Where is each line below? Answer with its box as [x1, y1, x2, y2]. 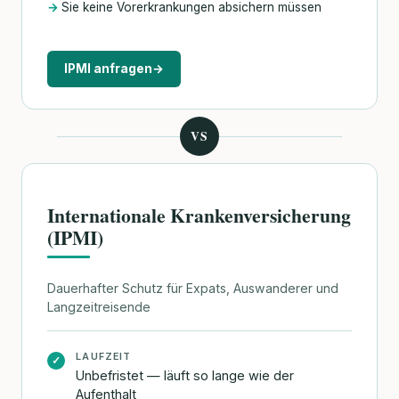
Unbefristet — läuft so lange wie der [76, 367, 295, 383]
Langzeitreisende [47, 299, 151, 315]
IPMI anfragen [64, 61, 153, 77]
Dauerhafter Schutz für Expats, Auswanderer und [47, 281, 338, 297]
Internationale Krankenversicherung [47, 201, 351, 230]
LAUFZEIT [76, 350, 132, 363]
